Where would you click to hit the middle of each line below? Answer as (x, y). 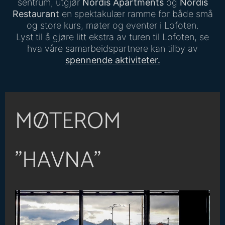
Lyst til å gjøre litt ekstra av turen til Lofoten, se (113, 37)
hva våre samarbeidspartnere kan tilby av (113, 48)
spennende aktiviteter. (113, 60)
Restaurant (36, 14)
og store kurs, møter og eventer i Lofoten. (113, 25)
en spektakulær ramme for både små (136, 14)
